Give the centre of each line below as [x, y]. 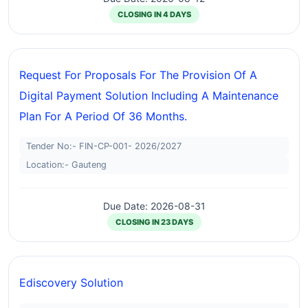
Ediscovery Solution [71, 283]
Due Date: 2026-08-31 [154, 206]
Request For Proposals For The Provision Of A [138, 75]
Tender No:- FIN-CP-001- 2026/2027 [104, 146]
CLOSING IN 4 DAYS [154, 14]
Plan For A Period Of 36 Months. [103, 116]
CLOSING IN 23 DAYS [154, 222]
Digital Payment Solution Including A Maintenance [149, 96]
